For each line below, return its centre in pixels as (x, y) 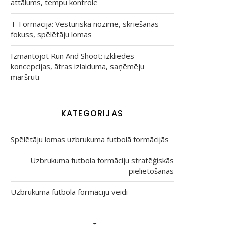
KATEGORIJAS (92, 113)
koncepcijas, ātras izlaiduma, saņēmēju (77, 66)
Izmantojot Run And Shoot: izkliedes (72, 56)
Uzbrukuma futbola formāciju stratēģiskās (102, 160)
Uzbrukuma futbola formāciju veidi (69, 192)
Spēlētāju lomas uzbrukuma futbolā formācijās (90, 139)
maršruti (25, 77)
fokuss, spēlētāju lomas (51, 34)
